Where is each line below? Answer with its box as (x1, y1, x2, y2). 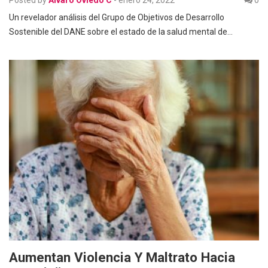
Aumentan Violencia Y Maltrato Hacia (9, 249, 235, 265)
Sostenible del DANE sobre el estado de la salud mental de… (9, 26, 233, 36)
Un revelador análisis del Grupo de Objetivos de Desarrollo (9, 12, 224, 22)
